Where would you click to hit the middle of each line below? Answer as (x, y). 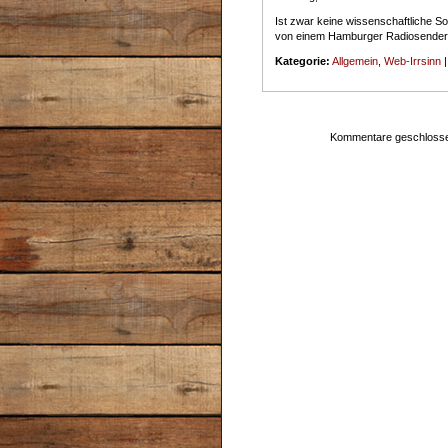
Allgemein (355, 61)
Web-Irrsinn (412, 61)
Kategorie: (302, 61)
